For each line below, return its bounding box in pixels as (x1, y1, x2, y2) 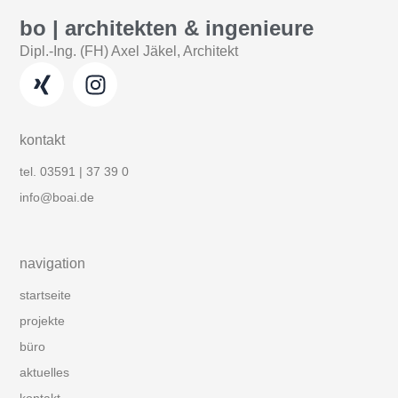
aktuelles (20, 364, 70, 379)
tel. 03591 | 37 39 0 (20, 164, 130, 179)
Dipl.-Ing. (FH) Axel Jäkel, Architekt (20, 44, 239, 60)
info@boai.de (20, 190, 95, 205)
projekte (20, 313, 66, 328)
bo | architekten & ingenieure (20, 16, 314, 41)
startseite (20, 287, 72, 302)
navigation (20, 255, 86, 271)
